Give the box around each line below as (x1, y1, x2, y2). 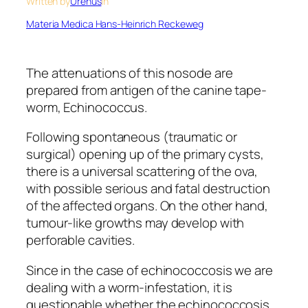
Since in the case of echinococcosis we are (26, 261, 273, 279)
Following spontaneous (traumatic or (26, 128, 237, 146)
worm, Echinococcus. (26, 98, 148, 116)
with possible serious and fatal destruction (26, 179, 270, 198)
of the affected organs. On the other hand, (26, 197, 268, 215)
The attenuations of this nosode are (26, 63, 233, 82)
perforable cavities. (26, 231, 135, 250)
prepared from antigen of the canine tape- (26, 80, 267, 99)
